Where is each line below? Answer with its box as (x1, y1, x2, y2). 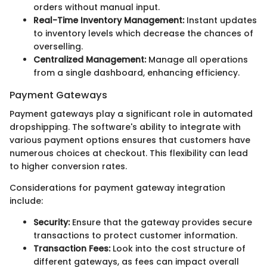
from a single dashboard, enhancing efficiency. (33, 66, 240, 79)
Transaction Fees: (33, 242, 110, 254)
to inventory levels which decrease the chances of (33, 27, 253, 39)
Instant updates (184, 14, 257, 26)
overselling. (33, 40, 83, 52)
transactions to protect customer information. (33, 229, 237, 241)
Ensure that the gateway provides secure (70, 216, 252, 228)
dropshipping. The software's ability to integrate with (10, 120, 241, 133)
